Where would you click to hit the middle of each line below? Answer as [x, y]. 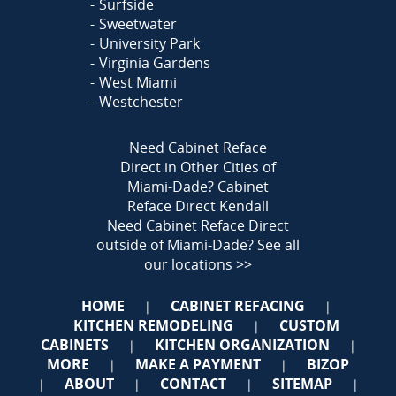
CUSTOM [309, 325]
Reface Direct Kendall [198, 206]
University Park [149, 43]
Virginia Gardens [154, 63]
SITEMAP [302, 384]
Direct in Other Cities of [198, 167]
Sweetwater [137, 24]
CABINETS [74, 345]
